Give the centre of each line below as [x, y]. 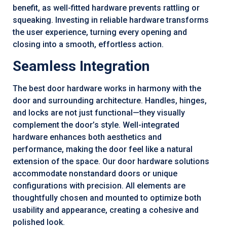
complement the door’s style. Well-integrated [96, 125]
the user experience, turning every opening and [100, 32]
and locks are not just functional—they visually [99, 112]
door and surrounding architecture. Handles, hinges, [110, 100]
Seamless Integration [81, 66]
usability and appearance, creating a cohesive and [106, 210]
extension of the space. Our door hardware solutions [111, 161]
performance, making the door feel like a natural [103, 149]
